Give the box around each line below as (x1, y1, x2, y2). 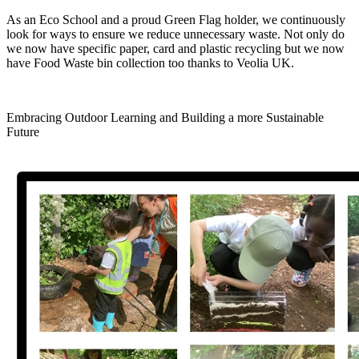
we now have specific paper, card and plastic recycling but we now (6, 41, 345, 55)
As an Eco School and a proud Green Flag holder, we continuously (6, 12, 345, 26)
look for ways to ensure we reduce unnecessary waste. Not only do (6, 26, 345, 41)
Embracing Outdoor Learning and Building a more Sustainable (6, 110, 324, 124)
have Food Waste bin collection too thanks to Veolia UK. (6, 55, 294, 70)
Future (6, 124, 39, 139)
